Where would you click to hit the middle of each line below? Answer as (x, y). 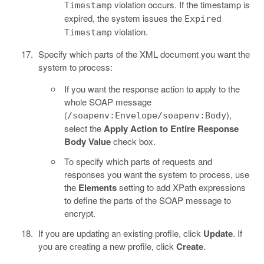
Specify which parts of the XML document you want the (144, 54)
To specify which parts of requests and (138, 161)
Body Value (88, 141)
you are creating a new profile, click (107, 246)
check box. (133, 141)
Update (218, 233)
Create (189, 246)
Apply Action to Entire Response (171, 128)
